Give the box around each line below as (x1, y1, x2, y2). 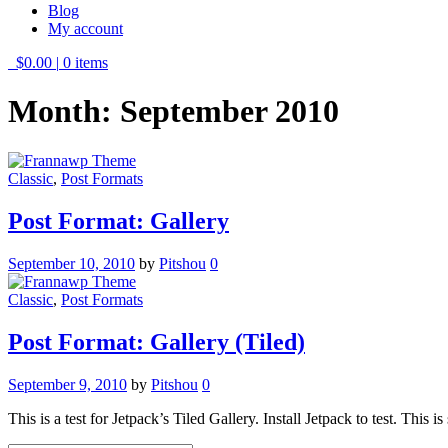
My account (48, 20, 123, 37)
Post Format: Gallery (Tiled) (8, 328, 305, 355)
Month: (8, 93, 120, 130)
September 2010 (120, 93, 339, 130)
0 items (63, 54, 108, 71)
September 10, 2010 (8, 254, 135, 272)
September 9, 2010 (8, 375, 127, 393)
